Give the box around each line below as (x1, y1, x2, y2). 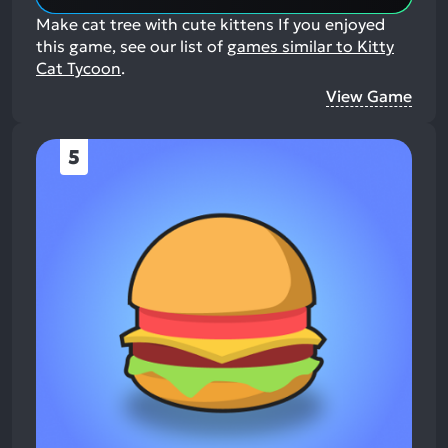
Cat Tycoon (36, 58, 121, 78)
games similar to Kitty (227, 36, 394, 56)
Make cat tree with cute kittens (36, 14, 274, 34)
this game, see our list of (36, 36, 227, 56)
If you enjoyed (274, 14, 385, 34)
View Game (326, 86, 412, 106)
